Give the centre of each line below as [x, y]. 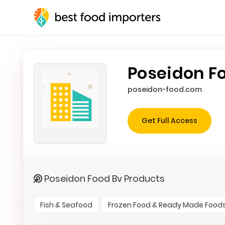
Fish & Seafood [66, 205]
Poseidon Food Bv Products [103, 179]
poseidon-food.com [165, 89]
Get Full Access [170, 121]
